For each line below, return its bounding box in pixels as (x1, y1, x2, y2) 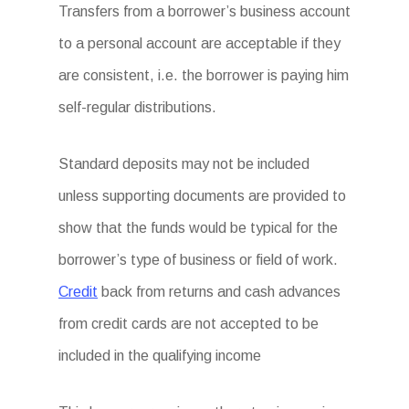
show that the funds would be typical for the (58, 220, 338, 236)
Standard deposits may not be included (58, 156, 309, 172)
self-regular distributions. (58, 100, 216, 115)
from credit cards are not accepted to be (58, 316, 319, 331)
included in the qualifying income (58, 348, 261, 363)
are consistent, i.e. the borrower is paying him (58, 68, 349, 83)
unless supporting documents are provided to (58, 188, 346, 204)
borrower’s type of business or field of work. (58, 252, 338, 267)
